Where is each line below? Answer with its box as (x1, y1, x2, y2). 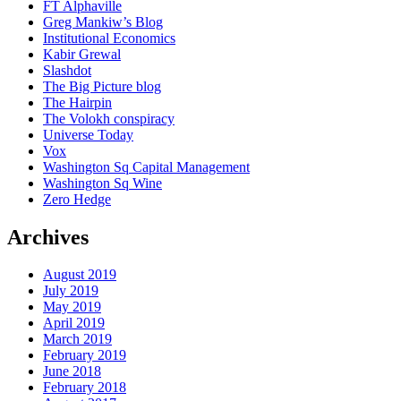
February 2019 (43, 347, 126, 363)
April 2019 (43, 315, 105, 331)
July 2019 (43, 283, 98, 299)
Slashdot (43, 62, 91, 78)
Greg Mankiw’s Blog (43, 13, 163, 30)
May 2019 (43, 299, 101, 315)
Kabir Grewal (43, 46, 121, 62)
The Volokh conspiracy (43, 110, 175, 126)
